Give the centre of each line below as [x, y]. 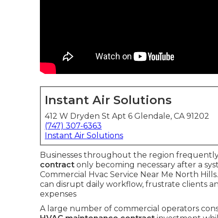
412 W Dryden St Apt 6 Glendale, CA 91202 [127, 116]
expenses [58, 194]
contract [57, 165]
